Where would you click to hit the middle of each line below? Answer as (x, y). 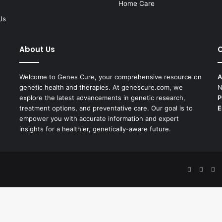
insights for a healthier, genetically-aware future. (95, 129)
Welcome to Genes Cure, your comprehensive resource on (110, 77)
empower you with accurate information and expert (99, 118)
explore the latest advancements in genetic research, (102, 97)
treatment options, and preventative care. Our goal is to (106, 108)
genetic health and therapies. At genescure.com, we (101, 87)
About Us (37, 49)
